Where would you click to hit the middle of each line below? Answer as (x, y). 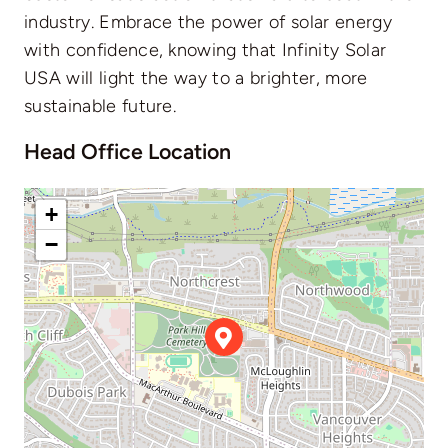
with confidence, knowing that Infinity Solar (205, 49)
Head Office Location (127, 151)
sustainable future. (100, 105)
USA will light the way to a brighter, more (195, 77)
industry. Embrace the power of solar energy (207, 21)
